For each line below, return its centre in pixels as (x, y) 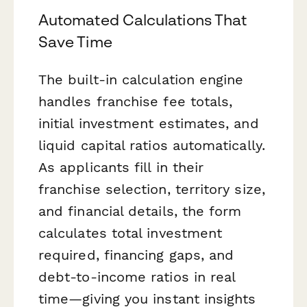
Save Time (75, 41)
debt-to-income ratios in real (137, 277)
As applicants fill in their (121, 167)
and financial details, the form (140, 211)
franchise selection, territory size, (152, 189)
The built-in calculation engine (141, 79)
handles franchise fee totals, (136, 101)
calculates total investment (131, 233)
